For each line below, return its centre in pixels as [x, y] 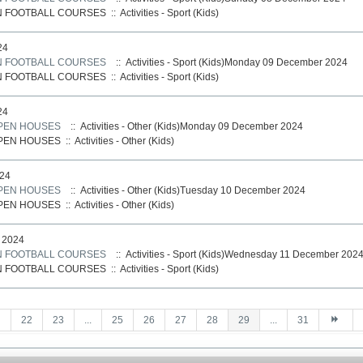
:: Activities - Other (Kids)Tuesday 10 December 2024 [185, 190]
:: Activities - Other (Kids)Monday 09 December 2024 [184, 126]
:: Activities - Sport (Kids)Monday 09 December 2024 [229, 62]
